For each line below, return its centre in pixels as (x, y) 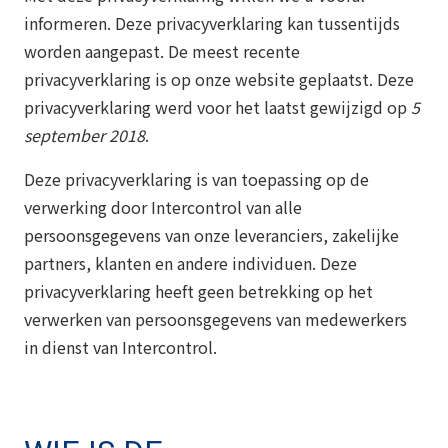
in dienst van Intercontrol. (120, 346)
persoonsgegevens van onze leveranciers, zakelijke (211, 234)
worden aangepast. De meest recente (162, 50)
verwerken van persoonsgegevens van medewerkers (215, 318)
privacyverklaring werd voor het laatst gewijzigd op (217, 106)
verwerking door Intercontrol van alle (163, 206)
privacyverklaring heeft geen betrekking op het (198, 290)
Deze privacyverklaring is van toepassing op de (196, 178)
